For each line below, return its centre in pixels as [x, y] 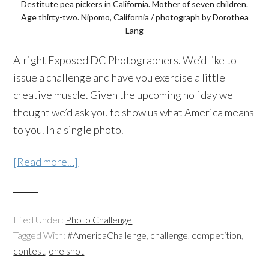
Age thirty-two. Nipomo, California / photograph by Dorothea [134, 17]
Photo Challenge [99, 219]
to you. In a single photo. [69, 130]
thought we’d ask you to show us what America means [134, 112]
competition [217, 235]
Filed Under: [40, 219]
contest [29, 251]
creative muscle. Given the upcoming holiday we [123, 95]
